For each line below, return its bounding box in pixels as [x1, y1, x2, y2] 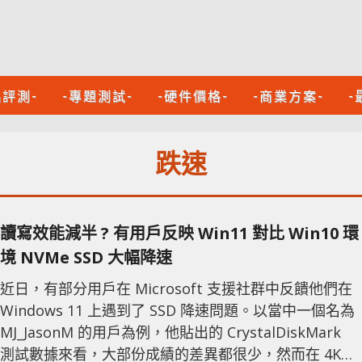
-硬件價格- [158, 86, 229, 105]
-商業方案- [253, 86, 324, 105]
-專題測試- [62, 86, 133, 105]
